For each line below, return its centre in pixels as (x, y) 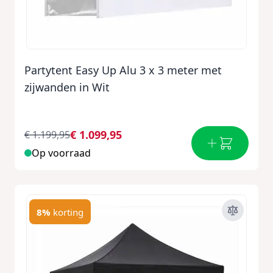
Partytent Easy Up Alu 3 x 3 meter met (123, 70)
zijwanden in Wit (67, 87)
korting (68, 212)
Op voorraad (61, 153)
